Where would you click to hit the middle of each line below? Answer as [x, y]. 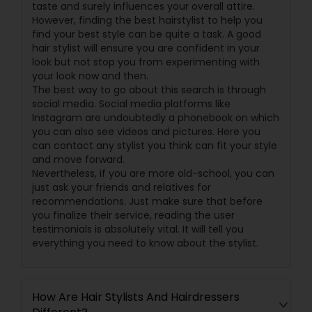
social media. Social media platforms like [131, 104]
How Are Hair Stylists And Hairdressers [136, 297]
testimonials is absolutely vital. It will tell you [138, 229]
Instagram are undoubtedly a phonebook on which [156, 118]
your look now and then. [90, 76]
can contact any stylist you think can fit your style [155, 146]
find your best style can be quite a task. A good [147, 34]
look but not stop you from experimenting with [146, 62]
